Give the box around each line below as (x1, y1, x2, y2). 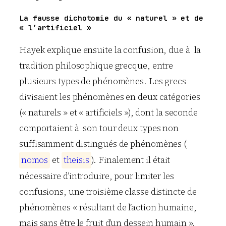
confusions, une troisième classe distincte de (19, 185, 197, 198)
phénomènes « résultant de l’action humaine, (19, 201, 197, 213)
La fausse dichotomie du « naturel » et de (19, 13, 203, 23)
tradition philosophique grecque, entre (19, 59, 174, 72)
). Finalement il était (91, 153, 171, 166)
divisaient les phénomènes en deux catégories (19, 90, 200, 103)
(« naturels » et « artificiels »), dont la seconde (19, 106, 198, 119)
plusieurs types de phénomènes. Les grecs (19, 75, 186, 87)
